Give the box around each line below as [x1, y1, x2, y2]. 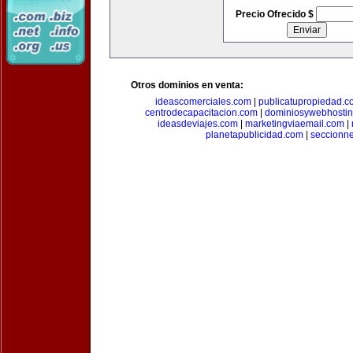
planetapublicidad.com [205, 129, 303, 140]
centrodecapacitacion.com [145, 107, 258, 118]
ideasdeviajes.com [157, 118, 238, 129]
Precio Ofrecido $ [235, 9, 316, 20]
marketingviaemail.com [244, 118, 344, 129]
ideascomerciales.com [154, 96, 251, 107]
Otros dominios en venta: [131, 80, 243, 91]
